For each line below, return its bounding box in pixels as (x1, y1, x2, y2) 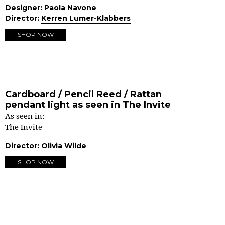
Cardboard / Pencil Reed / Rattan (5, 89, 162, 100)
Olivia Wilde (41, 141, 86, 150)
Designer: (5, 3, 44, 12)
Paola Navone (44, 3, 96, 12)
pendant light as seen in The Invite (5, 99, 171, 110)
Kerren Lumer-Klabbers (41, 14, 131, 23)
